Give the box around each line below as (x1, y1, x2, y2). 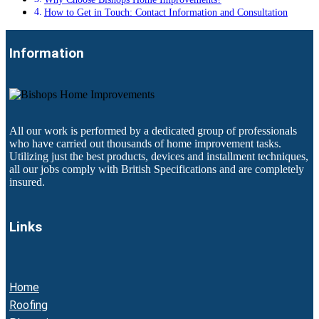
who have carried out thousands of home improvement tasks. (9, 137, 281, 150)
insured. (9, 175, 45, 188)
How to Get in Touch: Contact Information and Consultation (43, 6, 288, 19)
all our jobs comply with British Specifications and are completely (9, 162, 304, 175)
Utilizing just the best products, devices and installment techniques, (9, 150, 308, 162)
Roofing (9, 298, 48, 313)
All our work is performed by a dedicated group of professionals (9, 124, 297, 137)
